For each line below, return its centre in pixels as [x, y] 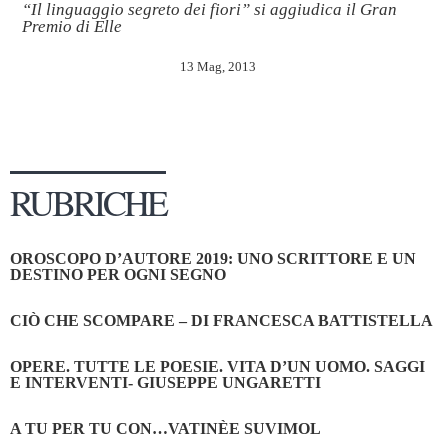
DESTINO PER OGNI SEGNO [118, 274]
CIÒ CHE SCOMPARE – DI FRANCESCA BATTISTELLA [221, 320]
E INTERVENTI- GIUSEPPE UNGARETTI [165, 382]
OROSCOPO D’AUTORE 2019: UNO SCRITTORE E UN [213, 258]
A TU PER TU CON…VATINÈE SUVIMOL [165, 428]
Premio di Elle [72, 27]
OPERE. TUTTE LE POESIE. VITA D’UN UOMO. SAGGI [217, 366]
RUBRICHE [88, 201]
